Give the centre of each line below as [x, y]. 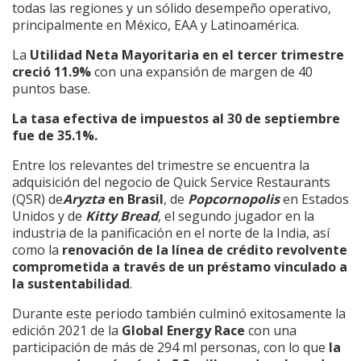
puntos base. [51, 88]
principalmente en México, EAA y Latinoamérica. [156, 25]
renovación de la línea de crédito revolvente [205, 249]
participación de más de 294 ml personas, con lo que [170, 347]
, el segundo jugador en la [236, 216]
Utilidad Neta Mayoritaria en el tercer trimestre [187, 54]
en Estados [314, 199]
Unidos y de [49, 216]
